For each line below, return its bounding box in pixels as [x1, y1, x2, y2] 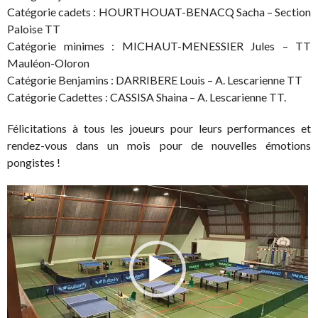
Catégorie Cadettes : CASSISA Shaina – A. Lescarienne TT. [7, 89, 286, 104]
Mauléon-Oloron [7, 55, 89, 70]
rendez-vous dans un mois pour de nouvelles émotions [7, 138, 311, 152]
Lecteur [6, 185, 43, 199]
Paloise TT [7, 21, 60, 35]
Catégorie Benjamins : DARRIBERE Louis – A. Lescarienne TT [7, 72, 302, 87]
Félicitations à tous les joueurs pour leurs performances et [7, 121, 311, 135]
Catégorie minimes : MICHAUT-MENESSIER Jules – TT [7, 38, 311, 53]
